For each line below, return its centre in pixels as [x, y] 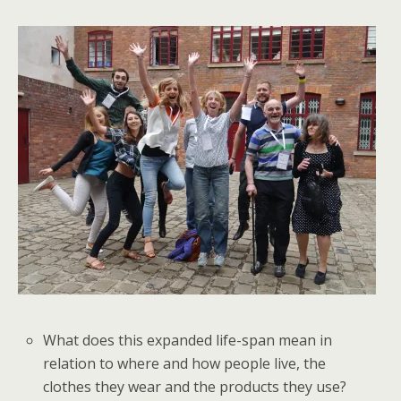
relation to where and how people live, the [185, 363]
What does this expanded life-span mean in [188, 340]
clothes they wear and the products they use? [195, 387]
